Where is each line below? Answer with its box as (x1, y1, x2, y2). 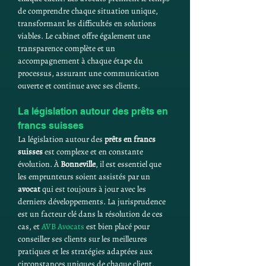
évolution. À (18, 159, 61, 170)
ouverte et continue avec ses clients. (18, 80, 140, 91)
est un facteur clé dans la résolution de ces (18, 208, 164, 220)
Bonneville (61, 159, 96, 170)
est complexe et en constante (43, 146, 145, 157)
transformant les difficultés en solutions (18, 18, 158, 29)
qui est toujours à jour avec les (40, 183, 148, 195)
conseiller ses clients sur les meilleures (18, 233, 149, 245)
